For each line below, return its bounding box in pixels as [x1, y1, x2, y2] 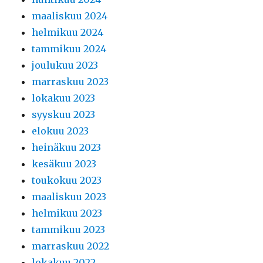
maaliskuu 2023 [32, 191, 107, 203]
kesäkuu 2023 [32, 158, 97, 170]
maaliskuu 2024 [32, 10, 108, 22]
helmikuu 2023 [32, 207, 103, 219]
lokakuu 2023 [32, 92, 96, 104]
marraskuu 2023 [32, 76, 109, 87]
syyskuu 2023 [32, 109, 96, 120]
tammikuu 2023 [32, 224, 106, 235]
